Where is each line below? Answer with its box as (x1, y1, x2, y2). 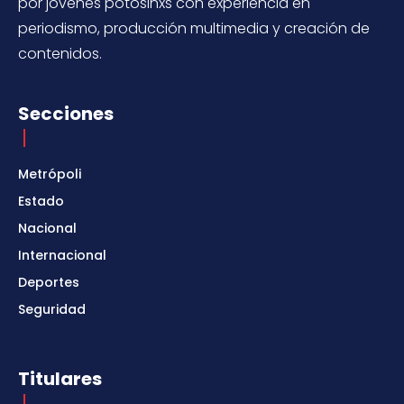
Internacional (18, 245, 106, 264)
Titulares (18, 365, 102, 391)
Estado (18, 191, 64, 210)
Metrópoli (18, 164, 81, 183)
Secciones (18, 100, 114, 126)
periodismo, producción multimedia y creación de (18, 17, 370, 39)
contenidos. (18, 42, 102, 64)
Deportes (18, 272, 79, 291)
